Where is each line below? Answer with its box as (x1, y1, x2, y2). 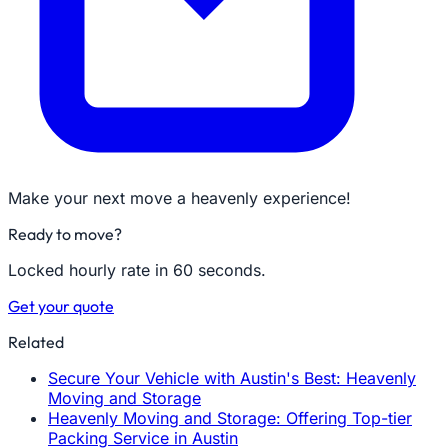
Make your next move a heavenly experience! (8, 188, 351, 208)
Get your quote (8, 296, 114, 316)
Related (8, 332, 64, 352)
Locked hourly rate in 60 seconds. (8, 260, 266, 280)
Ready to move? (8, 224, 122, 244)
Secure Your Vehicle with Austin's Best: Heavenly (48, 368, 416, 388)
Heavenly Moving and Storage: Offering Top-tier (48, 408, 412, 428)
